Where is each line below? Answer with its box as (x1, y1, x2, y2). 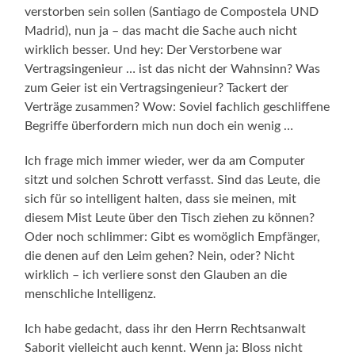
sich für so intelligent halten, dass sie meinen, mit (25, 192, 297, 205)
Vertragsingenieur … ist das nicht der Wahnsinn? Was (25, 62, 321, 75)
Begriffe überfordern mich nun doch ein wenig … (25, 119, 294, 132)
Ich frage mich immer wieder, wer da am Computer (25, 154, 306, 167)
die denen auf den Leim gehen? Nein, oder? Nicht (25, 249, 296, 262)
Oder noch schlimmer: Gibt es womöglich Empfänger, (25, 230, 321, 243)
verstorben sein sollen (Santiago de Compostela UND (25, 5, 319, 18)
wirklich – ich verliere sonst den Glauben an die (25, 268, 288, 281)
